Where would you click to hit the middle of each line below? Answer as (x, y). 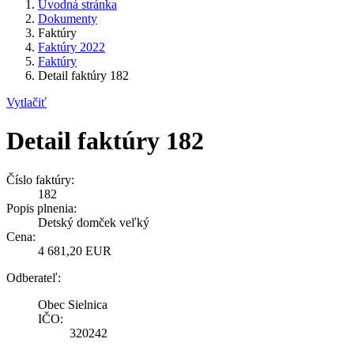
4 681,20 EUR (75, 250)
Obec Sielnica (73, 304)
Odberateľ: (34, 277)
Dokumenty (68, 18)
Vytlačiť (26, 102)
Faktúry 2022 (72, 47)
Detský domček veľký (94, 222)
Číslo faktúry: (40, 179)
